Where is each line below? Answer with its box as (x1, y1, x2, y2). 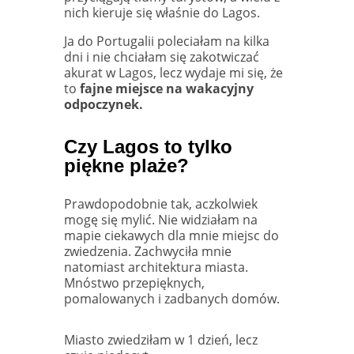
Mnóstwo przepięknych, (63, 273, 205, 292)
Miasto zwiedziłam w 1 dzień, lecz (63, 330, 258, 348)
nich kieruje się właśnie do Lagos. (63, 3, 260, 21)
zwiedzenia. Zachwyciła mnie (63, 242, 232, 260)
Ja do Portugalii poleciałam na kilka (63, 32, 269, 50)
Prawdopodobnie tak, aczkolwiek (63, 194, 258, 213)
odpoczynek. (63, 95, 146, 113)
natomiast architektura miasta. (63, 258, 248, 276)
